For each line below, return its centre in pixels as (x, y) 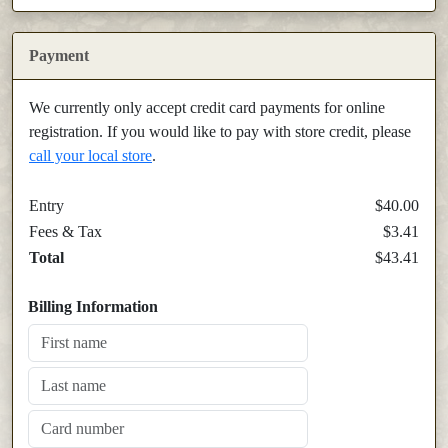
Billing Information (93, 307)
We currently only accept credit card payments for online (207, 108)
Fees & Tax (65, 232)
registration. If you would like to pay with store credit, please (220, 132)
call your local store (90, 156)
